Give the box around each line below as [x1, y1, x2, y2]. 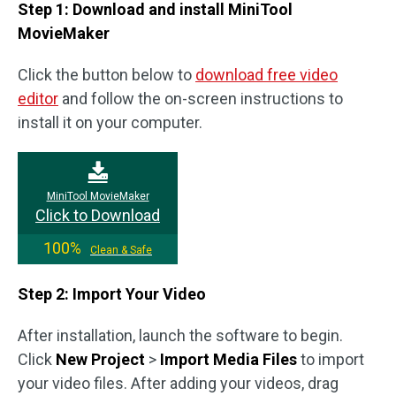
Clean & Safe [90, 244, 152, 256]
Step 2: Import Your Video [18, 285, 206, 303]
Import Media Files [160, 350, 297, 369]
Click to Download [35, 206, 160, 225]
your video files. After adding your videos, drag [18, 374, 339, 392]
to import [297, 350, 364, 369]
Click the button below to [18, 65, 195, 84]
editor [18, 89, 58, 108]
